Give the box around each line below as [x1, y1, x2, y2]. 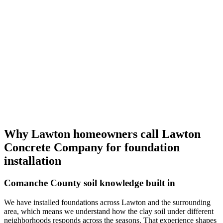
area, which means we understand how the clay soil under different [4, 207, 214, 216]
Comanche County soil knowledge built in [4, 178, 175, 189]
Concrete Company [4, 141, 103, 154]
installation [4, 154, 61, 168]
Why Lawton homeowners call [4, 127, 162, 141]
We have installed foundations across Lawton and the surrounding [4, 198, 211, 207]
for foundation [103, 141, 180, 154]
